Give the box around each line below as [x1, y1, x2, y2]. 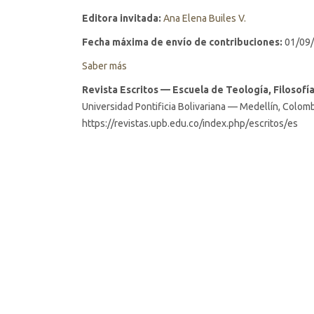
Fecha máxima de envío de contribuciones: [82, 36, 282, 48]
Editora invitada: [82, 13, 161, 24]
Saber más [82, 60, 127, 71]
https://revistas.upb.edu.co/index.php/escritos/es [82, 118, 298, 129]
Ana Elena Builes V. [163, 13, 246, 24]
